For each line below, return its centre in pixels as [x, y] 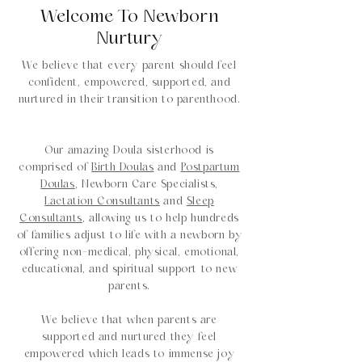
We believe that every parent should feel [129, 65]
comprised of [55, 167]
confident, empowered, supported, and [129, 82]
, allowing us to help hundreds [160, 218]
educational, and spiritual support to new [129, 269]
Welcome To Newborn [129, 16]
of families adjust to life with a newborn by [129, 235]
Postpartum [210, 167]
